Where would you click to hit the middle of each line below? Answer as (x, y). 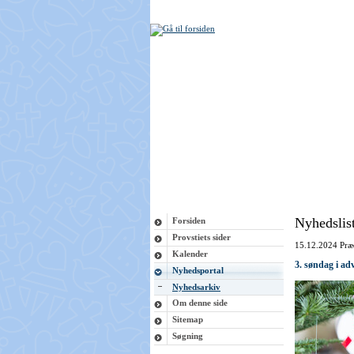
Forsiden (189, 220)
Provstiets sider (201, 237)
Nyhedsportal (198, 270)
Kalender (190, 254)
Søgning (188, 336)
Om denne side (200, 303)
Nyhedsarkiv (196, 287)
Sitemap (188, 319)
